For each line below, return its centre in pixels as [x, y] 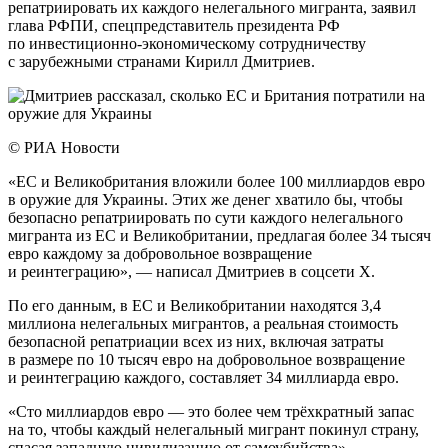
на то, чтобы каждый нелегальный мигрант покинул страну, [213, 429]
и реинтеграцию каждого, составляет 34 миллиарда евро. [203, 377]
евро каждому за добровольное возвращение [160, 253]
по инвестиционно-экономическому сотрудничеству [187, 43]
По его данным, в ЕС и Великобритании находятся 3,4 [194, 305]
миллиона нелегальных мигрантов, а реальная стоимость [203, 323]
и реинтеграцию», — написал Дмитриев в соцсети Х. [191, 271]
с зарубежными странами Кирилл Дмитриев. [161, 61]
